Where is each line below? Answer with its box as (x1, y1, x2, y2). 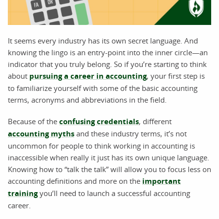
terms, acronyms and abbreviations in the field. (8, 94, 167, 105)
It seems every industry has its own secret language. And (8, 35, 198, 45)
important (142, 175, 181, 186)
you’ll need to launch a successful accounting (38, 188, 190, 198)
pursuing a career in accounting (29, 70, 147, 81)
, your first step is (147, 70, 205, 81)
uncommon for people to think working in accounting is (8, 140, 195, 151)
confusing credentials (59, 116, 139, 127)
